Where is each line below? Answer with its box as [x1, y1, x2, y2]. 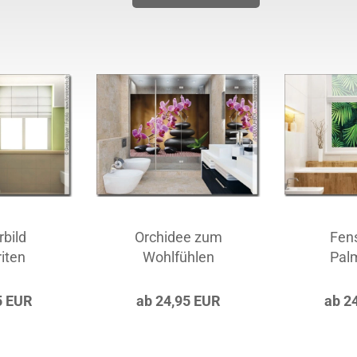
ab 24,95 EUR [136, 292, 222, 309]
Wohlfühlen [143, 249, 215, 265]
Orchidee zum [135, 229, 223, 245]
